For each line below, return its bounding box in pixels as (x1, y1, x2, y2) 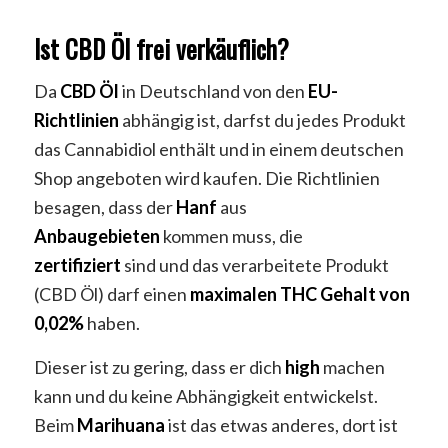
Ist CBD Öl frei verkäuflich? (33, 29, 289, 67)
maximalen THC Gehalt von (189, 282, 410, 305)
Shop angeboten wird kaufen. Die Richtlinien (33, 166, 380, 189)
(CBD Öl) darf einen (33, 282, 190, 305)
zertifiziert (33, 253, 121, 276)
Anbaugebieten (33, 224, 160, 247)
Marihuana (76, 414, 165, 437)
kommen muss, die (159, 224, 303, 247)
